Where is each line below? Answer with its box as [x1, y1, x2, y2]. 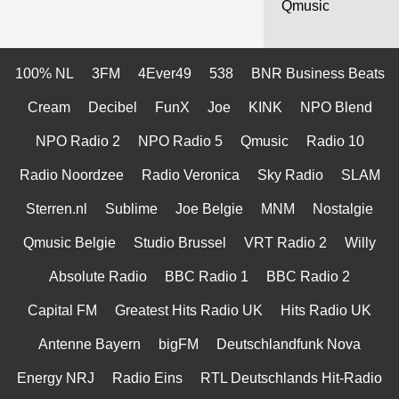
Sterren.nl [26, 200, 87, 216]
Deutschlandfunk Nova [216, 336, 361, 352]
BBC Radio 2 [266, 268, 350, 284]
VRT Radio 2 [244, 234, 327, 250]
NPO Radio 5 [137, 133, 223, 149]
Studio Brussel [134, 234, 226, 250]
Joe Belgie [175, 200, 243, 216]
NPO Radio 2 [35, 133, 120, 149]
